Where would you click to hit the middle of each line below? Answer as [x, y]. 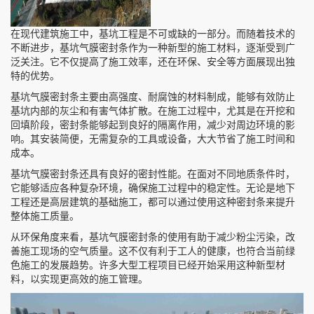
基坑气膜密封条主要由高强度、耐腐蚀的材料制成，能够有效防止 [153, 97]
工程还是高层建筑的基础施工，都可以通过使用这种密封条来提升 [153, 202]
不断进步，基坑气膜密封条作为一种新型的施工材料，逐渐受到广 [153, 48]
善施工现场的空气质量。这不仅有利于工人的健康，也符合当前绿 [153, 251]
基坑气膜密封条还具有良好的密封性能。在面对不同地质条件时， [153, 174]
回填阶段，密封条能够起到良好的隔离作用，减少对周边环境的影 [153, 125]
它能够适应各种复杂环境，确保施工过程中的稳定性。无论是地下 [153, 188]
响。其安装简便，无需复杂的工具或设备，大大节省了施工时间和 [153, 139]
